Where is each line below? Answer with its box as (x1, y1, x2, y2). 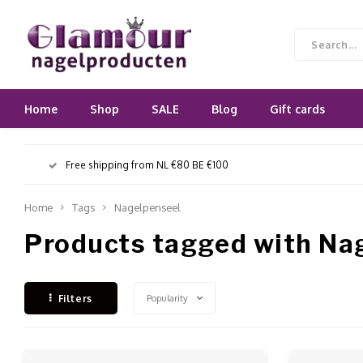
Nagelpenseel (114, 201, 181, 214)
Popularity (146, 292, 188, 304)
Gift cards (270, 101, 325, 116)
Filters (58, 292, 92, 305)
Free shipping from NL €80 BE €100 (66, 158, 228, 171)
